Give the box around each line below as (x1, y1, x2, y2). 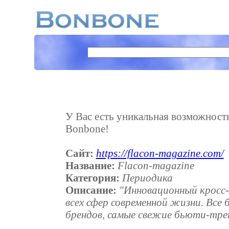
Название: (65, 159, 115, 171)
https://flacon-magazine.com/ (96, 147, 224, 159)
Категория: (65, 171, 120, 184)
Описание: (65, 184, 117, 196)
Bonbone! (65, 122, 109, 134)
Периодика (122, 171, 173, 184)
